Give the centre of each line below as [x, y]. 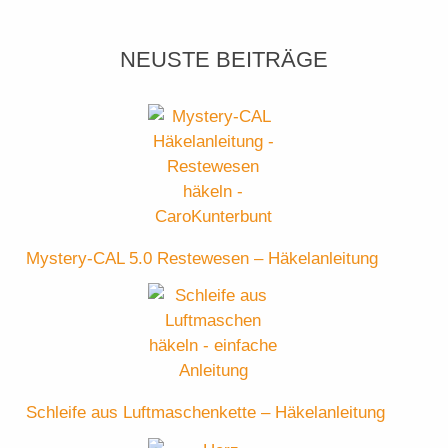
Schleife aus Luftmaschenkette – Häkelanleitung [206, 413]
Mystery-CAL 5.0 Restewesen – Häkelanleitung [202, 258]
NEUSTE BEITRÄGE [224, 60]
